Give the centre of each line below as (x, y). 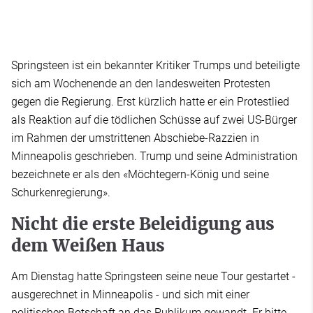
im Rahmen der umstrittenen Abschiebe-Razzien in (135, 138)
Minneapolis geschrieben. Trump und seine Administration (154, 156)
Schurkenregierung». (61, 192)
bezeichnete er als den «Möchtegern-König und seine (140, 174)
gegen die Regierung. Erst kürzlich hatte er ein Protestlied (150, 101)
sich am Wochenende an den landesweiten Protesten (141, 83)
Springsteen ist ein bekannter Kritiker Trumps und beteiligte (155, 65)
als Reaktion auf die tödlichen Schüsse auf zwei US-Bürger (154, 119)
